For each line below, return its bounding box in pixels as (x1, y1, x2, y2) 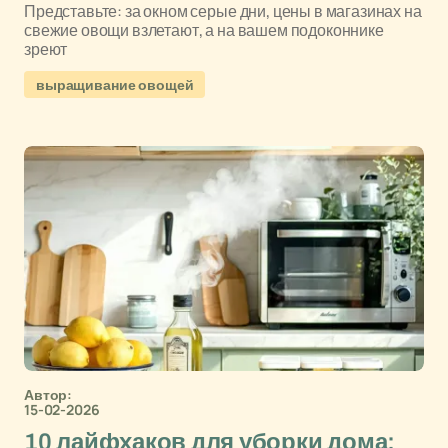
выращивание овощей (36, 75, 194, 94)
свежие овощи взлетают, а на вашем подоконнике (24, 19, 384, 41)
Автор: (24, 385, 73, 404)
